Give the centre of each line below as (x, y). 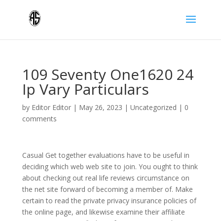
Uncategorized (153, 107)
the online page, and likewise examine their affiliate (103, 212)
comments (39, 119)
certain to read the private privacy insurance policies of (109, 201)
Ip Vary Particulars (85, 89)
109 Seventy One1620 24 (108, 74)
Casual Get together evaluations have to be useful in (106, 155)
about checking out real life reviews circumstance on (106, 178)
